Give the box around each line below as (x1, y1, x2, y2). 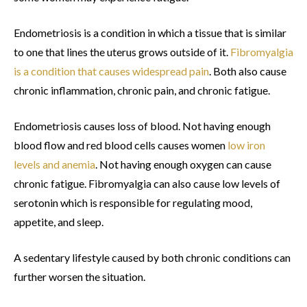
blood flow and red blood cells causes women (14, 138, 228, 152)
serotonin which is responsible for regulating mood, (14, 196, 252, 210)
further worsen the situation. (14, 270, 145, 284)
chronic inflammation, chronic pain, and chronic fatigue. (14, 84, 270, 97)
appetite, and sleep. (14, 215, 103, 229)
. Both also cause (209, 64, 286, 78)
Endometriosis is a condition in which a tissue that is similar (14, 26, 286, 40)
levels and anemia (14, 158, 95, 171)
